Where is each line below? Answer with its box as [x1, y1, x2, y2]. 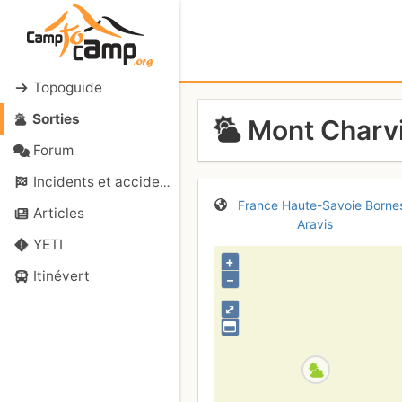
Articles [32, 205, 84, 222]
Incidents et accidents [32, 173, 160, 190]
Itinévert [32, 267, 90, 284]
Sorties [31, 110, 80, 127]
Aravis [296, 215, 333, 232]
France [238, 197, 279, 213]
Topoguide [32, 79, 102, 96]
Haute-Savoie [282, 197, 363, 213]
